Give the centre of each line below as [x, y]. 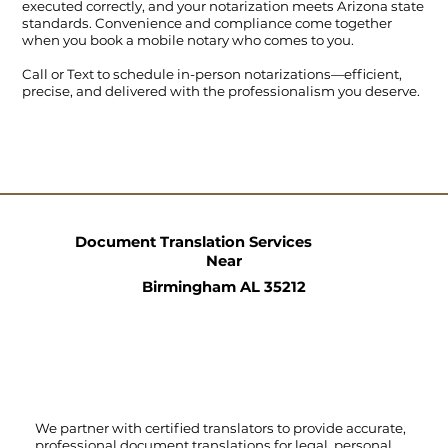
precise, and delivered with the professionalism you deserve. [221, 91]
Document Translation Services [193, 241]
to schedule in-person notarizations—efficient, [250, 74]
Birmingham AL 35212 [223, 286]
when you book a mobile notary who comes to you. [188, 40]
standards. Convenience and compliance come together [207, 23]
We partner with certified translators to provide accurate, [220, 427]
